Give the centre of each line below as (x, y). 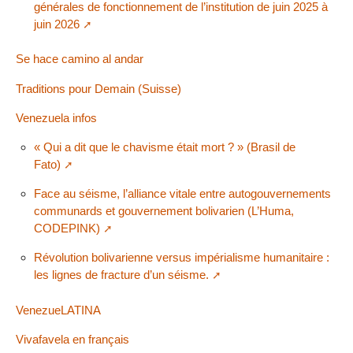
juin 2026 (56, 24)
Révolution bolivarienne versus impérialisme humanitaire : (181, 258)
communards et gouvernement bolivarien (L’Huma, (163, 211)
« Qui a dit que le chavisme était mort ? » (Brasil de (164, 147)
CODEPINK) (67, 229)
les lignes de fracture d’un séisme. (121, 275)
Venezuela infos (56, 117)
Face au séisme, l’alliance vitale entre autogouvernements (182, 194)
